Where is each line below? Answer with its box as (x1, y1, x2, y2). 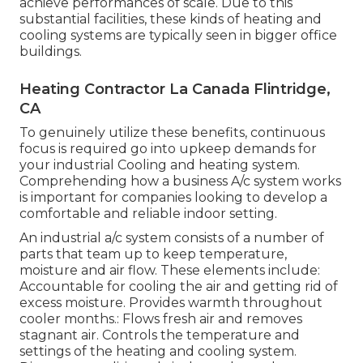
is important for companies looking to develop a (19, 190, 327, 206)
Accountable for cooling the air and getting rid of (19, 279, 338, 295)
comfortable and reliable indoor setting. (19, 206, 277, 222)
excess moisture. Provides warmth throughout (19, 295, 322, 311)
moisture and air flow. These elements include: (19, 263, 320, 279)
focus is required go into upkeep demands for (19, 141, 317, 157)
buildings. (19, 44, 82, 60)
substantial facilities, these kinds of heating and (19, 11, 322, 28)
